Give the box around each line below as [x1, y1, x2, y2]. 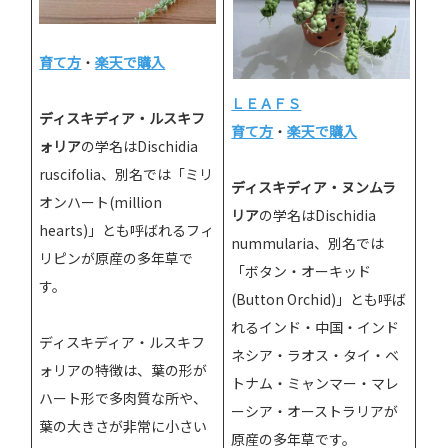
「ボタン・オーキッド [231, 260, 372, 281]
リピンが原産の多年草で [39, 247, 194, 268]
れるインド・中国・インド [231, 316, 400, 337]
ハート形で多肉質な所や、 [39, 387, 208, 408]
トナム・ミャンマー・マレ [231, 372, 400, 393]
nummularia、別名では [231, 232, 385, 253]
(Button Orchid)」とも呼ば [231, 288, 407, 309]
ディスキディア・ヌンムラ [231, 176, 397, 197]
